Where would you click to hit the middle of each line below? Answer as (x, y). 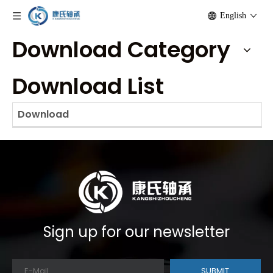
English (233, 16)
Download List (88, 86)
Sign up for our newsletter (136, 232)
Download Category (121, 50)
